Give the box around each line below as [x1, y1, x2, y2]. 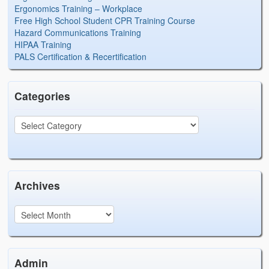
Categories [14, 88, 71, 104]
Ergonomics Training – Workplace [14, 2, 143, 15]
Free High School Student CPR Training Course [14, 14, 196, 27]
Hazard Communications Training [14, 26, 142, 39]
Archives [14, 178, 61, 193]
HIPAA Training [14, 38, 72, 51]
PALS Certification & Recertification [14, 50, 147, 63]
